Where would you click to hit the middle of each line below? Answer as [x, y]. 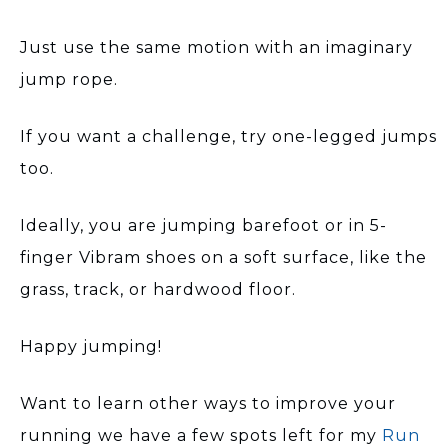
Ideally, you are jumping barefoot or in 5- [203, 225]
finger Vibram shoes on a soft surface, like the [223, 257]
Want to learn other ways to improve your [208, 403]
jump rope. [69, 79]
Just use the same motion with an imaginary [216, 47]
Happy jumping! [91, 346]
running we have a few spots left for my [201, 435]
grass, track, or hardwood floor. [158, 289]
